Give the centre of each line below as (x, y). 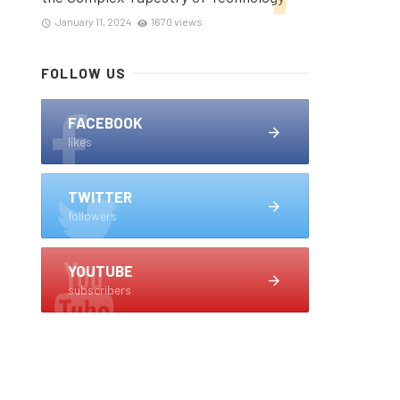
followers (92, 215)
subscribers (100, 289)
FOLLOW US (84, 73)
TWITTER (100, 196)
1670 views (177, 21)
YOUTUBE (100, 270)
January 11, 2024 (93, 21)
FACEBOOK (105, 122)
